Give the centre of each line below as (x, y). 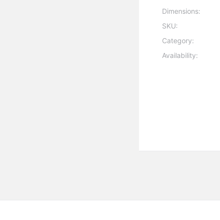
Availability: (180, 55)
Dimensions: (181, 11)
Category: (178, 41)
